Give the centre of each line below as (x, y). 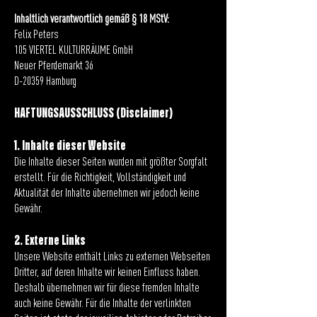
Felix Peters (36, 35)
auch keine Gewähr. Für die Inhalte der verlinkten (103, 304)
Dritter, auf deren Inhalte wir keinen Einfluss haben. (107, 273)
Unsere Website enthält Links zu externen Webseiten (112, 257)
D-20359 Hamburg (45, 82)
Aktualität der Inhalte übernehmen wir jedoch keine (107, 194)
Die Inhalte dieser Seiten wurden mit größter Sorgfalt (111, 162)
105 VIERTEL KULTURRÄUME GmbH (74, 51)
